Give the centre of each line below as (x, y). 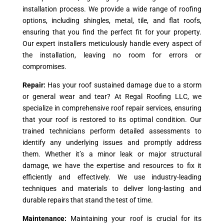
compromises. (44, 66)
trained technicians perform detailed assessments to (112, 131)
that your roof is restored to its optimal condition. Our (112, 119)
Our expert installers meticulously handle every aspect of (112, 43)
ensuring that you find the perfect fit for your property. (112, 32)
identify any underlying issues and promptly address (112, 142)
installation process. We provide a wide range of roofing (112, 9)
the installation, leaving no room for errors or (112, 55)
